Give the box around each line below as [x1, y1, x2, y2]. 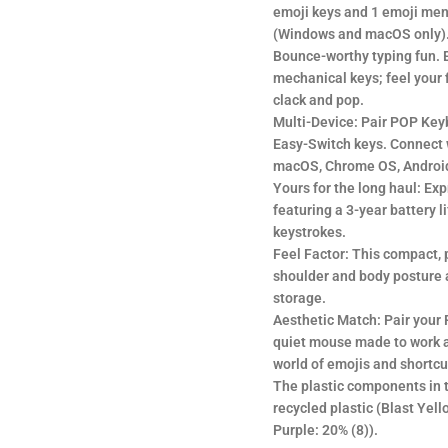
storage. [273, 290, 326, 306]
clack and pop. [273, 92, 364, 108]
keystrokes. [273, 224, 346, 240]
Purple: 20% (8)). [273, 422, 378, 438]
